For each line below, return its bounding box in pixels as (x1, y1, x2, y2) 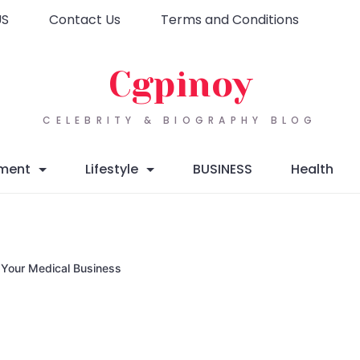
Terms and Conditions (161, 10, 299, 29)
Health (290, 159, 333, 178)
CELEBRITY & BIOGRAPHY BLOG (43, 113, 317, 128)
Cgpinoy (108, 63, 252, 105)
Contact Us (49, 10, 121, 29)
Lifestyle (84, 159, 138, 178)
